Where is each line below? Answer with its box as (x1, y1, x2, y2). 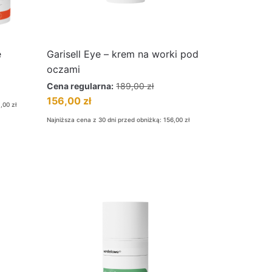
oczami (47, 63, 81, 75)
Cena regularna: (47, 81, 114, 91)
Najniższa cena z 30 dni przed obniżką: (47, 116, 164, 123)
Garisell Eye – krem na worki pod (47, 48, 199, 60)
